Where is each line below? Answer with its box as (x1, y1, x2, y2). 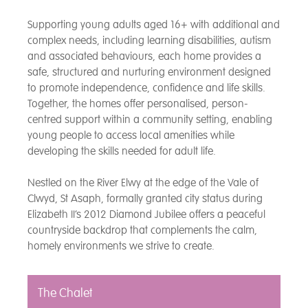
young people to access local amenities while (27, 129, 234, 143)
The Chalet (38, 285, 92, 301)
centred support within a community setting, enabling (27, 113, 272, 127)
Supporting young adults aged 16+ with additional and (27, 18, 280, 32)
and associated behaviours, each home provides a (27, 49, 261, 64)
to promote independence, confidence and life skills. (27, 81, 265, 96)
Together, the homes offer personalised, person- (27, 97, 248, 111)
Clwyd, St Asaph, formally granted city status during (27, 192, 263, 206)
